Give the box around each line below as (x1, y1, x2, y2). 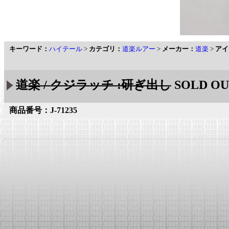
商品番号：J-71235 (9, 106, 77, 114)
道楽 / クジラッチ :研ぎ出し (16, 78, 171, 91)
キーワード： (9, 45, 49, 53)
